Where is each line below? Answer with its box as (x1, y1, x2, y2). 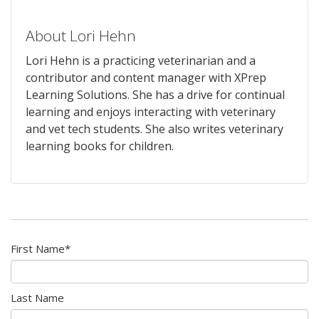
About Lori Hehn (26, 25, 136, 46)
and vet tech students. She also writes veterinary (26, 120, 283, 137)
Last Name (11, 290, 64, 305)
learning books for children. (26, 137, 174, 154)
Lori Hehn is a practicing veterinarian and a (26, 52, 256, 68)
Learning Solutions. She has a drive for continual (26, 86, 285, 103)
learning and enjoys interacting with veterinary (26, 103, 276, 120)
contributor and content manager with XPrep (26, 69, 266, 85)
